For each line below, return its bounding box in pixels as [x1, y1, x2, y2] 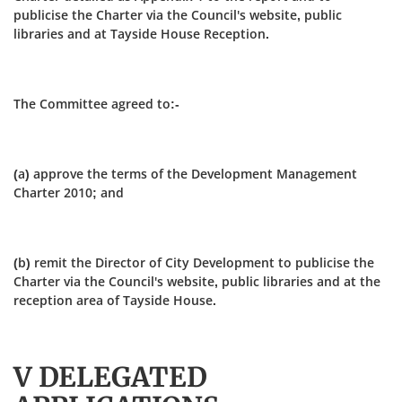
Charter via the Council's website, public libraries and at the [13, 273, 380, 290]
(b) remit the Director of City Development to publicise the [13, 254, 374, 271]
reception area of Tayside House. [13, 292, 216, 309]
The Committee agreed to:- [13, 95, 179, 112]
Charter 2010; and [13, 184, 124, 201]
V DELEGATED [13, 360, 207, 394]
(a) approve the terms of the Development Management [13, 165, 357, 182]
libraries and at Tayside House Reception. [13, 25, 269, 42]
